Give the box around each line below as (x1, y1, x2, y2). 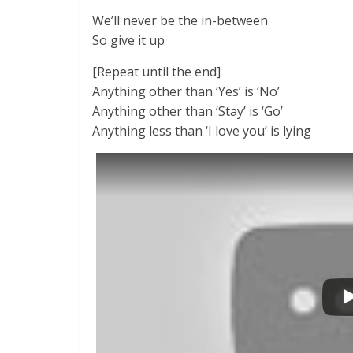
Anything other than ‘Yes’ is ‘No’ (92, 83, 280, 100)
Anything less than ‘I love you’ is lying (92, 122, 311, 139)
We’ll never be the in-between (92, 12, 268, 29)
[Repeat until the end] (92, 63, 221, 80)
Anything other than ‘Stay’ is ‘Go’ (92, 102, 283, 120)
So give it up (92, 32, 165, 49)
